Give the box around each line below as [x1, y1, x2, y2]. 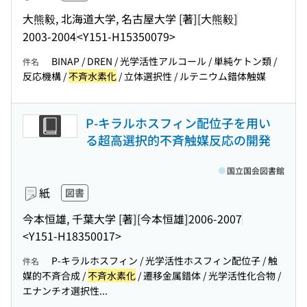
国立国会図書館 [227, 164, 284, 176]
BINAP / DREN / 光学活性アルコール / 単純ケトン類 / [51, 54, 277, 68]
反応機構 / [23, 69, 69, 83]
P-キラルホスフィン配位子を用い [86, 114, 271, 132]
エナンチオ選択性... [23, 284, 108, 297]
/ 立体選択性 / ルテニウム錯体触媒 [116, 69, 266, 83]
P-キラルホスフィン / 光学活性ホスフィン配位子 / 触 [51, 254, 278, 267]
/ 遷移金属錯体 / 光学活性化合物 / [136, 269, 281, 282]
